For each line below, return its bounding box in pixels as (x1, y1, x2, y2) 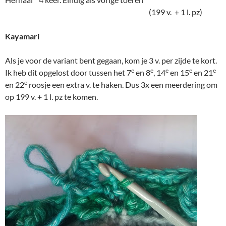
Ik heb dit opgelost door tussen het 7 (5, 68, 131, 78)
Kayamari (5, 31, 39, 41)
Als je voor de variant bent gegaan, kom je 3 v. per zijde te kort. (5, 55, 217, 66)
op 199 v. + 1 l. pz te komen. (5, 92, 98, 102)
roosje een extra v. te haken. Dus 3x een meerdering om (27, 80, 217, 90)
